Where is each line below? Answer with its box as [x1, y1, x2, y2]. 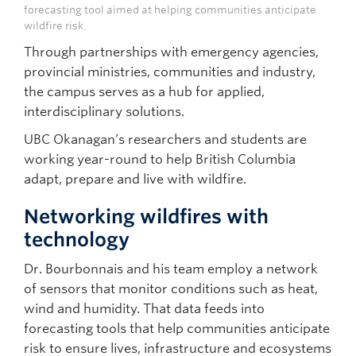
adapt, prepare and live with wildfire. [24, 171, 246, 187]
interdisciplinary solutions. [24, 103, 184, 119]
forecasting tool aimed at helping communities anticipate [24, 3, 316, 16]
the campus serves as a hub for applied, [24, 83, 265, 99]
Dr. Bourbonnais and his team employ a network [24, 261, 318, 277]
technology [24, 227, 130, 251]
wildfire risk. [24, 19, 86, 32]
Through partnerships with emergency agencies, [24, 44, 319, 60]
